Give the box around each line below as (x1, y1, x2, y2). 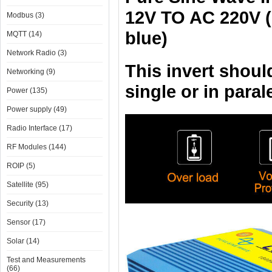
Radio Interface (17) (7, 124, 72, 132)
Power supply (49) (7, 105, 67, 114)
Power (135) (7, 86, 47, 95)
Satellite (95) (7, 180, 49, 189)
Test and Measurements (7, 256, 86, 264)
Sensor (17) (7, 218, 46, 226)
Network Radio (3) (7, 49, 67, 57)
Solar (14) (7, 237, 39, 245)
